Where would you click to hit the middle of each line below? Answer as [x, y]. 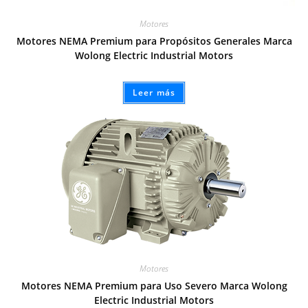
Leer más [154, 93]
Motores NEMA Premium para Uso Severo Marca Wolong [154, 285]
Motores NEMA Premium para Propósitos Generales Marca [154, 41]
